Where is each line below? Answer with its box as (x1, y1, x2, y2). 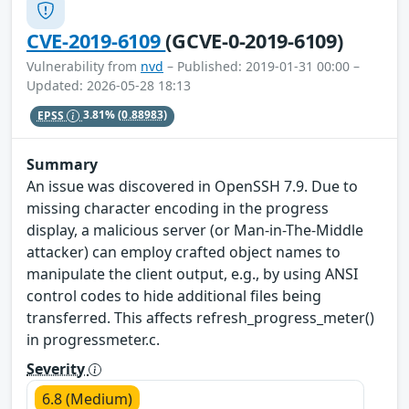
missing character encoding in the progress (26, 197, 329, 218)
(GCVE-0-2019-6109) (165, 27, 343, 55)
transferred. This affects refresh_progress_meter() (26, 307, 374, 328)
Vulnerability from (26, 58, 141, 76)
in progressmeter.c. (26, 329, 160, 350)
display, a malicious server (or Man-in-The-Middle (26, 219, 363, 240)
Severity (26, 358, 89, 379)
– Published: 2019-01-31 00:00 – (163, 58, 360, 76)
